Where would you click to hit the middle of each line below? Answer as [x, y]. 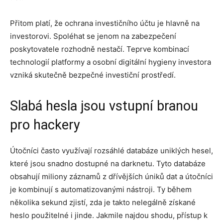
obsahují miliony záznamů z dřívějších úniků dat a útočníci [111, 176]
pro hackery [45, 125]
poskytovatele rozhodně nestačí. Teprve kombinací [100, 49]
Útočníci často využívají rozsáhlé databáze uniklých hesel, [111, 151]
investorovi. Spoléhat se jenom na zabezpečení [93, 36]
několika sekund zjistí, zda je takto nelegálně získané [103, 202]
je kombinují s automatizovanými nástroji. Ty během [101, 189]
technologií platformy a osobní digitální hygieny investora [111, 62]
